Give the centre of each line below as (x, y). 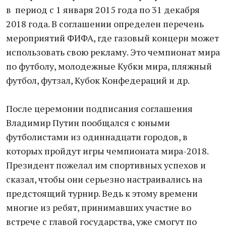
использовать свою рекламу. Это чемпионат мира (113, 52)
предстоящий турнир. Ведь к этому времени (102, 193)
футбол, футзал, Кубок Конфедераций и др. (98, 80)
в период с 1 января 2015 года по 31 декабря (103, 10)
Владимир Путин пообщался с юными (88, 123)
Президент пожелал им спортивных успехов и (106, 165)
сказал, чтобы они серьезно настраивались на (104, 179)
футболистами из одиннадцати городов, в (97, 137)
